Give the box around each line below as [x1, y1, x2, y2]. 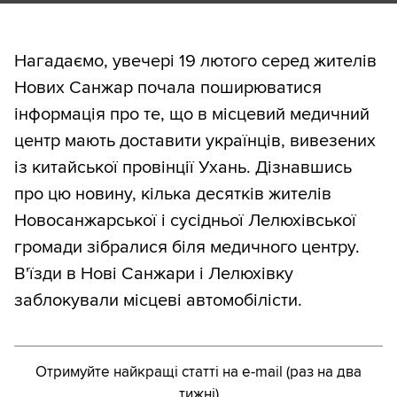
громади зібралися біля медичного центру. [14, 237, 360, 259]
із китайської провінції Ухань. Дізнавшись [14, 157, 352, 179]
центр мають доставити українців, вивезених [14, 130, 376, 152]
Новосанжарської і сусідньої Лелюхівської [14, 210, 356, 232]
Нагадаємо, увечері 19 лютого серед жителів [14, 51, 377, 73]
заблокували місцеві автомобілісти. [14, 290, 302, 312]
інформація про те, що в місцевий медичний [14, 104, 370, 126]
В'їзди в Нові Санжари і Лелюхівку [14, 263, 293, 285]
